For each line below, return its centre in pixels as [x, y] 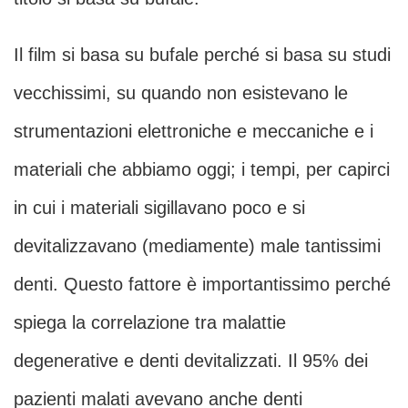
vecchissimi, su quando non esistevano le [181, 93]
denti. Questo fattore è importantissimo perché [202, 285]
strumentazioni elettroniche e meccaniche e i [194, 132]
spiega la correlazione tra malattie [150, 323]
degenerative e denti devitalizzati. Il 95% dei [191, 361]
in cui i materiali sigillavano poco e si [159, 208]
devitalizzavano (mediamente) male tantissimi [197, 246]
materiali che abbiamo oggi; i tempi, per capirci [202, 170]
